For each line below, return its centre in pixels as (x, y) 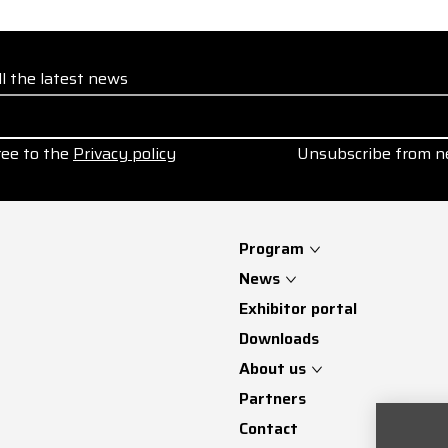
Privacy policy (124, 153)
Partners (272, 398)
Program (271, 248)
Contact (268, 428)
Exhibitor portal (298, 308)
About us (272, 368)
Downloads (279, 338)
